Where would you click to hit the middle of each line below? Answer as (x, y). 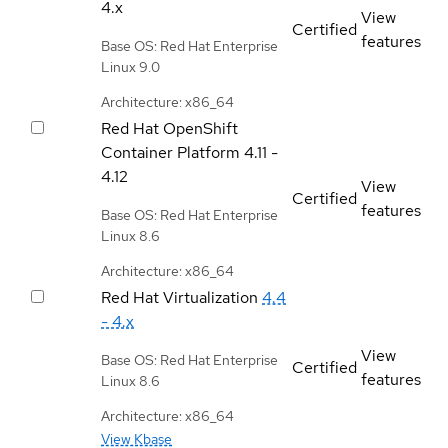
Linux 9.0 (130, 66)
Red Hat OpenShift (169, 128)
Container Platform (170, 152)
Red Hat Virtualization (179, 297)
